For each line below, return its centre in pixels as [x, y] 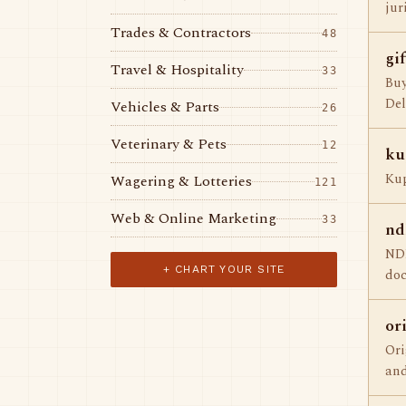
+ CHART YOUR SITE [224, 269]
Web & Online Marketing [193, 218]
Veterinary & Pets [169, 144]
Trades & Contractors [181, 33]
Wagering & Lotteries [181, 181]
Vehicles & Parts [165, 107]
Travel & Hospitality [177, 70]
